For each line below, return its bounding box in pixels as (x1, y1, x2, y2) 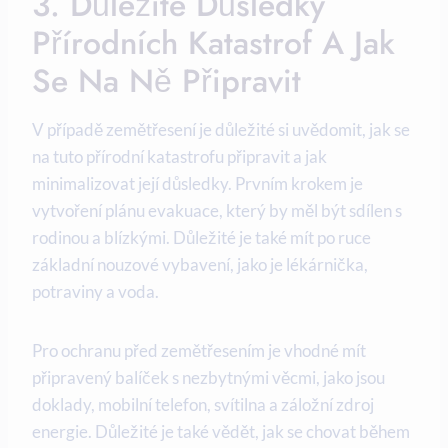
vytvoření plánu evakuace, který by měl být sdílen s (32, 200, 402, 222)
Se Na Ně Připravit (32, 58, 301, 105)
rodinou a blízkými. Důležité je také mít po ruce (32, 227, 371, 249)
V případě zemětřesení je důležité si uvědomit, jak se (32, 119, 410, 141)
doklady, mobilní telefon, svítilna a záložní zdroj (32, 394, 374, 416)
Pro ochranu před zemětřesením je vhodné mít (32, 340, 366, 362)
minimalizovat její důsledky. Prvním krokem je (32, 173, 363, 195)
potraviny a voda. (32, 281, 159, 303)
